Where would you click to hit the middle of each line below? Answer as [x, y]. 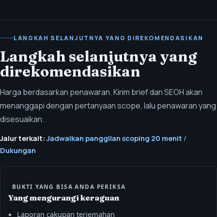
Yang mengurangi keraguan [64, 197]
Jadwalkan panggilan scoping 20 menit [114, 138]
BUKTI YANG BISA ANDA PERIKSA [69, 187]
